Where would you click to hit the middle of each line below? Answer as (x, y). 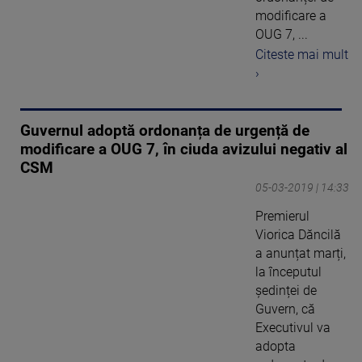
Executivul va (293, 327)
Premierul (282, 216)
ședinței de (286, 290)
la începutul (288, 271)
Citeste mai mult (302, 54)
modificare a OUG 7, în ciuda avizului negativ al (184, 149)
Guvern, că (285, 309)
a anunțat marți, (301, 253)
